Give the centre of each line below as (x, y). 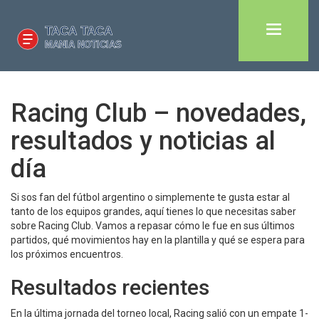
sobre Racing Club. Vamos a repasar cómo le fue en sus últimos (153, 226)
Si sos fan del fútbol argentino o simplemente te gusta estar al (150, 197)
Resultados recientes (110, 287)
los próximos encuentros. (67, 254)
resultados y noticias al (143, 141)
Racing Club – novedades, (158, 113)
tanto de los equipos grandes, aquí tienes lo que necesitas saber (153, 211)
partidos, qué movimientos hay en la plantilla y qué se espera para (158, 240)
